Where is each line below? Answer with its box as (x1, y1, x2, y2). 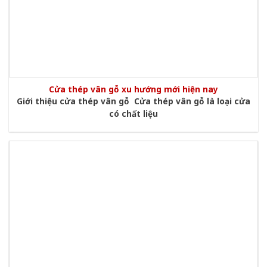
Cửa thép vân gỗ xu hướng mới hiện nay (49, 83, 218, 95)
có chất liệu (109, 107, 158, 119)
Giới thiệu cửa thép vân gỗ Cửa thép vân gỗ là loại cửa (17, 95, 250, 107)
